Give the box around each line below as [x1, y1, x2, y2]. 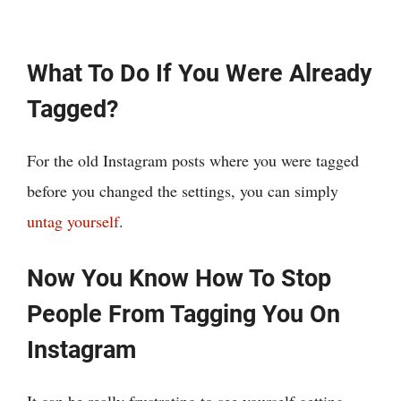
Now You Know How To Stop [27, 263, 331, 293]
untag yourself [27, 209, 119, 232]
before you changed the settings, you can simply [27, 179, 338, 201]
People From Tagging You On [27, 299, 340, 328]
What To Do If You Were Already [27, 58, 372, 88]
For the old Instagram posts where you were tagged [27, 149, 359, 171]
